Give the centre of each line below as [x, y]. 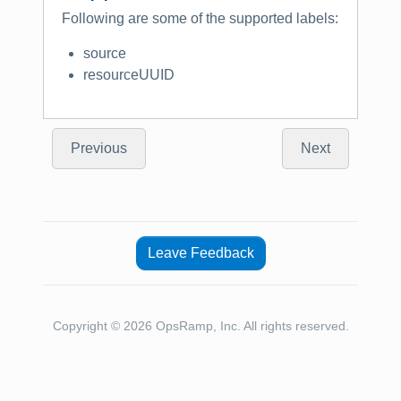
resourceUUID [129, 75]
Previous [99, 149]
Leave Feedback [200, 253]
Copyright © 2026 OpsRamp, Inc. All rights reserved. [200, 326]
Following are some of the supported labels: [200, 18]
